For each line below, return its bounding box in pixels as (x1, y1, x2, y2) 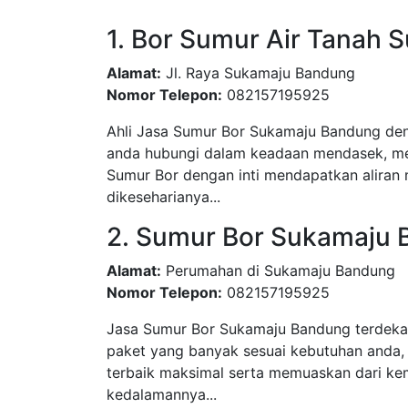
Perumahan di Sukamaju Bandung (161, 261, 395, 280)
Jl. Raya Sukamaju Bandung (161, 64, 355, 82)
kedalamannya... (107, 385, 217, 403)
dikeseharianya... (107, 188, 220, 206)
